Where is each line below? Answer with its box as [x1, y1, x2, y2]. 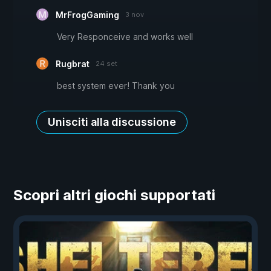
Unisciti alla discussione [48, 116, 176, 129]
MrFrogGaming [56, 10, 119, 21]
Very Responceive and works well [57, 31, 193, 42]
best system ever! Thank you [57, 80, 175, 91]
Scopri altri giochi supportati [13, 186, 215, 204]
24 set [96, 59, 117, 68]
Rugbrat [56, 59, 90, 70]
